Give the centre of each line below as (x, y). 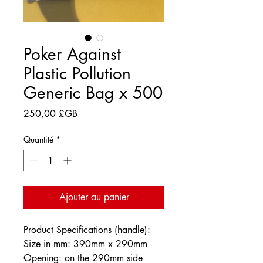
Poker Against (72, 54)
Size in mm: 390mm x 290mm (87, 244)
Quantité (38, 140)
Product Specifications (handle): (87, 230)
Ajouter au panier (94, 197)
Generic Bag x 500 (93, 93)
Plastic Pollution (77, 74)
